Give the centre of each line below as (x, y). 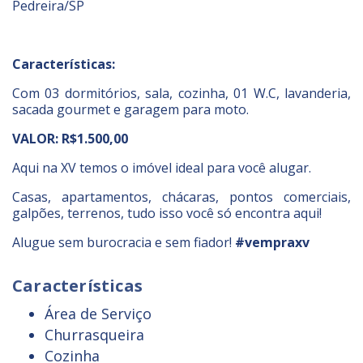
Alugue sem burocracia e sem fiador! (124, 242)
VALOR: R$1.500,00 (70, 139)
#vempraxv (272, 242)
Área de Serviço (98, 314)
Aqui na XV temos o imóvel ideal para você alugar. (162, 168)
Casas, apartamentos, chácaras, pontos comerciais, (181, 197)
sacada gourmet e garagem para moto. (130, 109)
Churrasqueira (94, 335)
